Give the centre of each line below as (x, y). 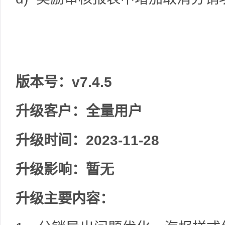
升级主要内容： (65, 199)
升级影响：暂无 (65, 170)
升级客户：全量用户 (79, 111)
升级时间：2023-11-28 (87, 140)
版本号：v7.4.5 (64, 82)
